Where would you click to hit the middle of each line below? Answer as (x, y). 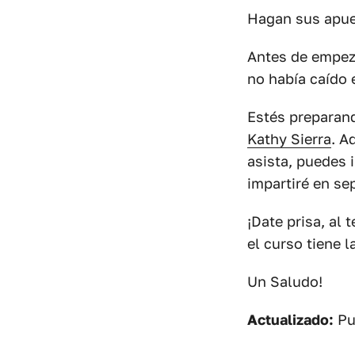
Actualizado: (290, 319)
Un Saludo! (285, 281)
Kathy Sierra (289, 139)
